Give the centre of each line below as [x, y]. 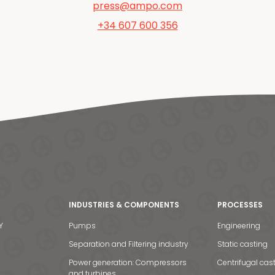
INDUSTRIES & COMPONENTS [124, 205]
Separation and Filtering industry [129, 244]
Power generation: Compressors [128, 263]
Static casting [242, 244]
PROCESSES [240, 205]
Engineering [239, 226]
